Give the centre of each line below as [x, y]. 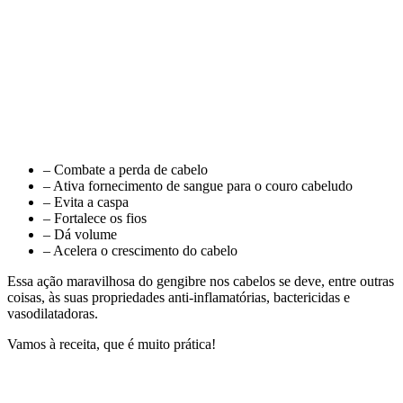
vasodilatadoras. [53, 313]
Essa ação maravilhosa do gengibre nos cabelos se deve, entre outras [201, 281]
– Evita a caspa [86, 201]
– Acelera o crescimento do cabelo [140, 250]
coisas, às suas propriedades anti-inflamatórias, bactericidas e [179, 297]
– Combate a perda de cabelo [125, 169]
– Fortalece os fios [95, 218]
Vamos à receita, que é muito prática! [112, 344]
